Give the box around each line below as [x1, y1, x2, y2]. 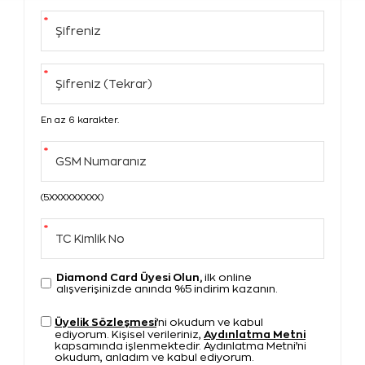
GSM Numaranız [55, 156, 147, 168]
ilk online [202, 272, 252, 284]
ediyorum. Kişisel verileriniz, [55, 329, 204, 341]
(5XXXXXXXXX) [41, 193, 103, 203]
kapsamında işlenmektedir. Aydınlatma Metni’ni [55, 341, 306, 352]
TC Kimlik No [55, 233, 125, 245]
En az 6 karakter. [41, 116, 119, 125]
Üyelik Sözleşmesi [55, 316, 156, 328]
